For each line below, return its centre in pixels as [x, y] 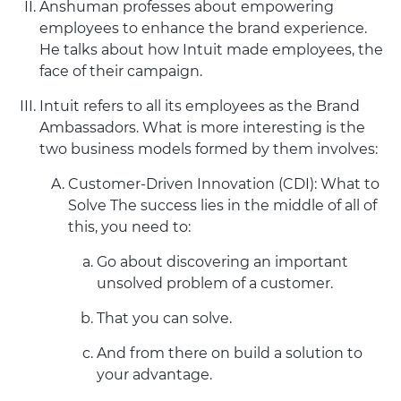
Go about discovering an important [222, 261]
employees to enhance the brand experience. [203, 28]
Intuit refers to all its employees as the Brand [200, 106]
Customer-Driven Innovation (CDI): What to [224, 183]
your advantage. [154, 374]
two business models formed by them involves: [209, 149]
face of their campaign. [121, 71]
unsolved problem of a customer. [215, 283]
